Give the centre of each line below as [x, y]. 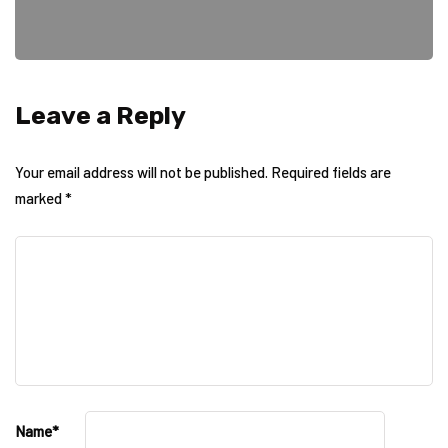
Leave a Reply [100, 115]
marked [40, 198]
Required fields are [331, 172]
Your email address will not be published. [141, 172]
